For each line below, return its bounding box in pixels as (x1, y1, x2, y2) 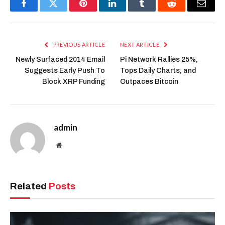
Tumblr (141, 6, 168, 16)
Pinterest (82, 6, 114, 16)
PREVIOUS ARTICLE (52, 41, 105, 48)
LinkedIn (111, 6, 145, 16)
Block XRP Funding (42, 78, 105, 86)
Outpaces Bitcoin (120, 78, 178, 86)
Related (10, 181, 49, 192)
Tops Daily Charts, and (120, 67, 196, 75)
